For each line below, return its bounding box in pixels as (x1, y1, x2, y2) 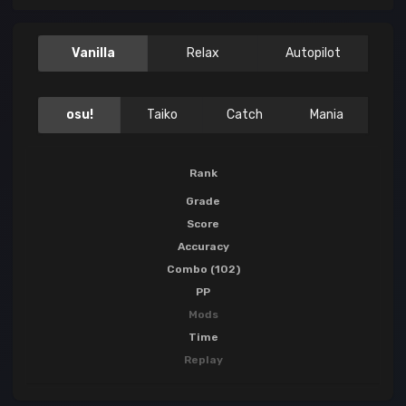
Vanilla (71, 45, 115, 62)
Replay (183, 353, 223, 367)
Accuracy (177, 240, 229, 254)
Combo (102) (166, 263, 240, 276)
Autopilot (285, 45, 341, 62)
